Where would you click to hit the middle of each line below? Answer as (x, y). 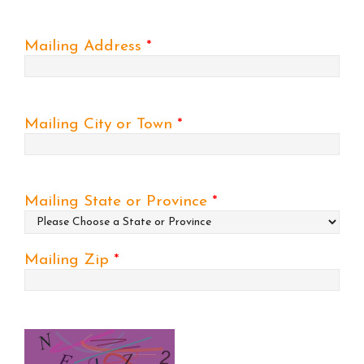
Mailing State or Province (118, 201)
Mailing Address (85, 47)
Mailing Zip (69, 260)
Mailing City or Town (101, 124)
